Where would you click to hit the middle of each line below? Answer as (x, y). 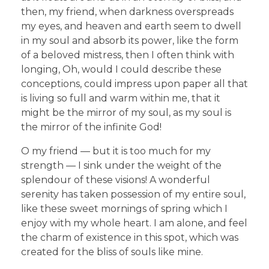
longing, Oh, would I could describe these (121, 69)
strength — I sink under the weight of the (121, 165)
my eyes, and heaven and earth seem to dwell (131, 26)
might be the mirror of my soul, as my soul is (126, 112)
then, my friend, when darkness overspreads (127, 11)
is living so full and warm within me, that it (121, 98)
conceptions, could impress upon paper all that (134, 83)
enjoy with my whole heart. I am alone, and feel (134, 223)
